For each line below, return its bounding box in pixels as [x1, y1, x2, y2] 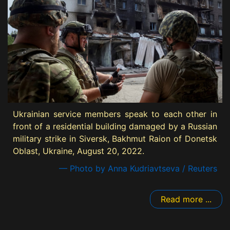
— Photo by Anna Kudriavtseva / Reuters [59, 163, 217, 174]
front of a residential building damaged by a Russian [13, 121, 217, 132]
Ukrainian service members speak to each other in [13, 109, 217, 120]
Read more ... [161, 194, 212, 205]
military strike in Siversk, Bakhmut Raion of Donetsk [13, 133, 217, 144]
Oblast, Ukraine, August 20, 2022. [13, 146, 144, 157]
